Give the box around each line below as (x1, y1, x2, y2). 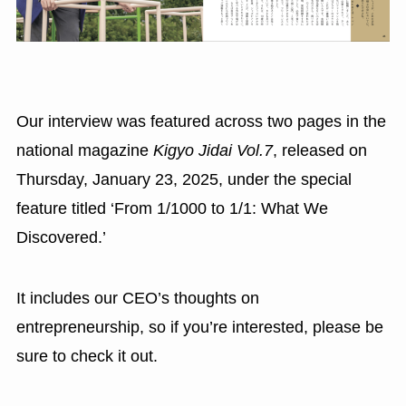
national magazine (15, 140, 153, 159)
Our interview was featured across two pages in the (15, 111, 386, 130)
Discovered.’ (15, 227, 106, 246)
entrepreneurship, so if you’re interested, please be (15, 318, 383, 337)
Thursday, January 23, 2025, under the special (15, 169, 352, 188)
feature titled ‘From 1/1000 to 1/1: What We (15, 198, 328, 217)
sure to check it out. (15, 347, 158, 366)
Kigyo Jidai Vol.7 (152, 140, 273, 159)
